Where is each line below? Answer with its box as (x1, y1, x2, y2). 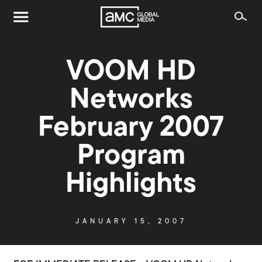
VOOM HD (66, 58, 196, 87)
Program (77, 143, 185, 171)
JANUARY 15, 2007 (75, 218, 187, 226)
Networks (69, 87, 193, 115)
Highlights (65, 171, 196, 199)
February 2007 (38, 115, 224, 143)
